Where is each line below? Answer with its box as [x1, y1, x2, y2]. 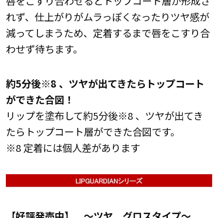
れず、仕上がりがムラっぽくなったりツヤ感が [5, 9, 209, 24]
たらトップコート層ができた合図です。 [5, 124, 180, 139]
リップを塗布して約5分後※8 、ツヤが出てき [5, 108, 203, 123]
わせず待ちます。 [5, 41, 83, 56]
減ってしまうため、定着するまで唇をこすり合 [5, 25, 210, 40]
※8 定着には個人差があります [5, 140, 150, 155]
